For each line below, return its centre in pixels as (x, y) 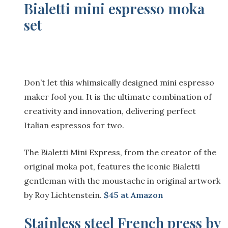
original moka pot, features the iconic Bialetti (112, 166)
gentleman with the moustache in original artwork (122, 180)
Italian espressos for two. (74, 125)
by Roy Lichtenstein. (63, 195)
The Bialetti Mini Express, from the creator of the (120, 152)
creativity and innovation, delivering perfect (110, 111)
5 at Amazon (139, 195)
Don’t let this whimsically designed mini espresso (119, 82)
